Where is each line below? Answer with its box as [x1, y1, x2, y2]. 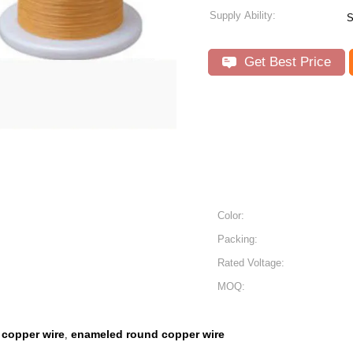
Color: [217, 210, 244, 221]
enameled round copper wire [71, 328, 225, 340]
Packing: [217, 233, 258, 245]
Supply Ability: [210, 9, 276, 21]
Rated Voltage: [217, 257, 284, 269]
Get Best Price [240, 54, 331, 69]
